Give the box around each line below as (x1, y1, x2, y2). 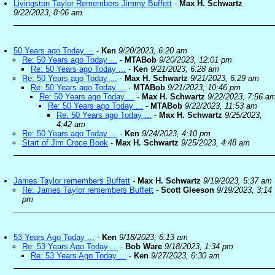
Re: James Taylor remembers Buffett (22, 185, 153, 195)
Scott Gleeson (161, 185, 214, 195)
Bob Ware (125, 242, 162, 251)
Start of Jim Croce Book (22, 138, 108, 147)
